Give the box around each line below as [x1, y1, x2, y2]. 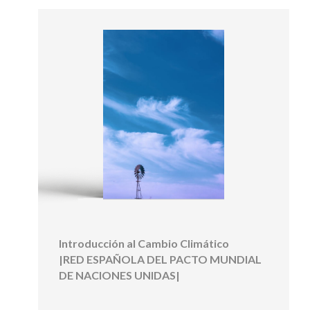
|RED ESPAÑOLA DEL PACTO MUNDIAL [59, 253, 262, 266]
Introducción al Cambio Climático [59, 237, 229, 250]
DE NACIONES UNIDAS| [59, 268, 180, 282]
